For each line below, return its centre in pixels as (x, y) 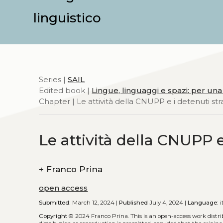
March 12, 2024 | (95, 203)
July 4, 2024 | (168, 203)
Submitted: (55, 203)
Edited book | (65, 90)
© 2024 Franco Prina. (99, 216)
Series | (54, 79)
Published (134, 203)
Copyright (53, 216)
